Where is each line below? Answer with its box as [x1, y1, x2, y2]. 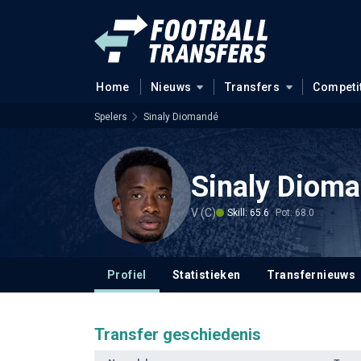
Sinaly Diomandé [143, 111, 218, 122]
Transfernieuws [266, 268, 356, 281]
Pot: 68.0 [276, 206, 314, 218]
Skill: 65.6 [227, 206, 269, 218]
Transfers [224, 81, 280, 93]
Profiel [107, 268, 147, 281]
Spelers [94, 111, 127, 122]
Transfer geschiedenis [94, 325, 261, 344]
